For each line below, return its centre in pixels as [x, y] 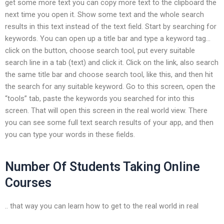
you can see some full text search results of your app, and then [109, 122]
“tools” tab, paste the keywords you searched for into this [100, 98]
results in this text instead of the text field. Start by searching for [111, 26]
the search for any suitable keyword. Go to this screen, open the [110, 86]
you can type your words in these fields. [70, 134]
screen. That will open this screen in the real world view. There [106, 110]
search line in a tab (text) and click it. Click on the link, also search [112, 62]
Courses [28, 183]
